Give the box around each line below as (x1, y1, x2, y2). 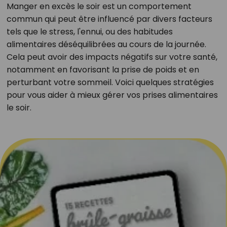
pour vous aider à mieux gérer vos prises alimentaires (6, 89, 218, 101)
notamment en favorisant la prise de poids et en (6, 64, 199, 75)
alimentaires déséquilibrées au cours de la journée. (6, 39, 206, 50)
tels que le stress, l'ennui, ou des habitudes (6, 26, 173, 37)
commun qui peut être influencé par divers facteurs (6, 13, 212, 25)
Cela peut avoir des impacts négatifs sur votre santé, (6, 51, 217, 63)
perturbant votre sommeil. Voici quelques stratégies (6, 77, 214, 88)
